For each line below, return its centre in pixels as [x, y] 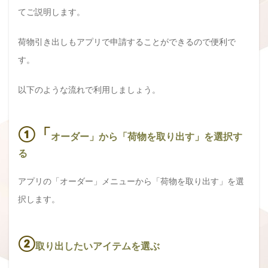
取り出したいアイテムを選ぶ [98, 245]
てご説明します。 [51, 11]
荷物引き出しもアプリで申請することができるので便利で [127, 41]
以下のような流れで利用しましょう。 [89, 89]
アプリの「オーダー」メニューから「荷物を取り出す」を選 [131, 181]
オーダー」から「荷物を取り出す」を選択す [147, 136]
